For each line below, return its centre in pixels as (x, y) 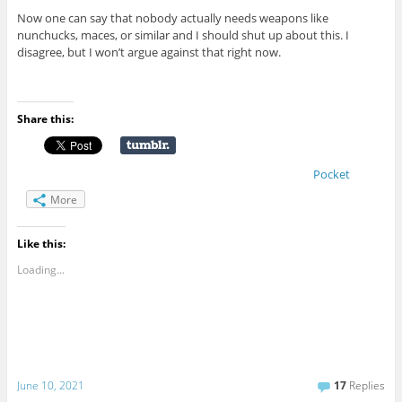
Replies (366, 386)
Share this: (45, 119)
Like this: (41, 243)
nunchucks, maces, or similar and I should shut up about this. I (183, 35)
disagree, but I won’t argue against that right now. (149, 52)
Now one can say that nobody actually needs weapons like (172, 18)
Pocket (331, 175)
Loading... (40, 269)
